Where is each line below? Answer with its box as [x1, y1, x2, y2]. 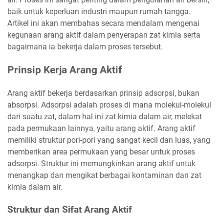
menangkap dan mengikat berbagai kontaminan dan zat [7, 170, 201, 180]
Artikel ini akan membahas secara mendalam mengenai [7, 18, 199, 28]
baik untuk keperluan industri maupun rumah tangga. [7, 6, 191, 16]
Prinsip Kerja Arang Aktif [7, 64, 122, 76]
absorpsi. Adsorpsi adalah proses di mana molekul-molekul [7, 100, 211, 109]
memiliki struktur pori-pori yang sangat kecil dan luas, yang [7, 135, 210, 145]
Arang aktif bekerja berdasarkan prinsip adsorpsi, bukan [7, 88, 199, 98]
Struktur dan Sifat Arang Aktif [7, 203, 132, 215]
